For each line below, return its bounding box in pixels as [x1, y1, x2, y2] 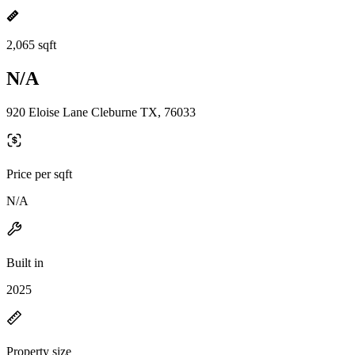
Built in [6, 255, 44, 269]
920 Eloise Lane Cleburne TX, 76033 [6, 105, 196, 119]
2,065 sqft [6, 38, 56, 52]
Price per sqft [6, 166, 72, 181]
